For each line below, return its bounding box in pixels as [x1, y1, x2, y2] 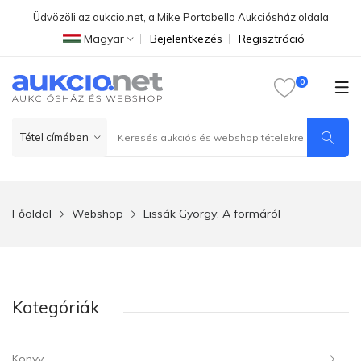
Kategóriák [12, 297, 99, 317]
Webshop [72, 206, 123, 221]
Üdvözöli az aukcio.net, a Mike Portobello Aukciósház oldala [32, 10, 329, 23]
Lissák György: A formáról [143, 206, 280, 221]
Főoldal [12, 206, 52, 221]
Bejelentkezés [150, 31, 222, 46]
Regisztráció [239, 31, 305, 46]
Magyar [81, 31, 127, 46]
